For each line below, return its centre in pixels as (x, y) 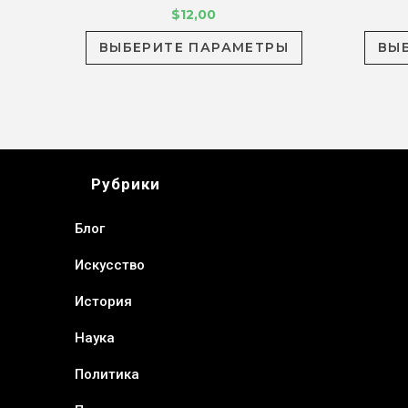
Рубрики (126, 184)
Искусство (110, 265)
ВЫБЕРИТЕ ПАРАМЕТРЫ (194, 48)
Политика (107, 375)
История (104, 302)
